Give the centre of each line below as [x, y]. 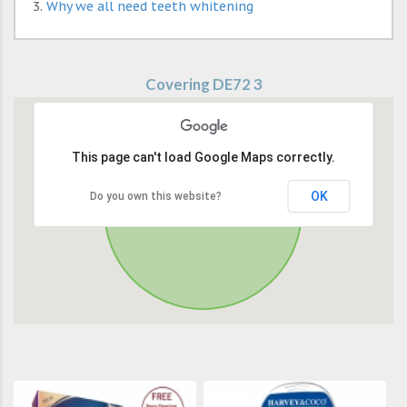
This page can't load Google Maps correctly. [203, 158]
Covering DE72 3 [203, 84]
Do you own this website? [156, 197]
